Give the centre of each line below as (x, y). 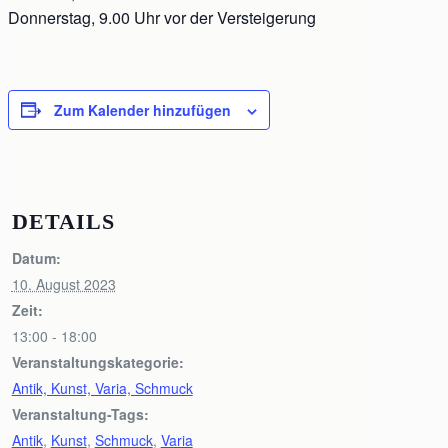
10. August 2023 (63, 283)
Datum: (36, 257)
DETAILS (63, 221)
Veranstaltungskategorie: (97, 361)
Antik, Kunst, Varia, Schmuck (102, 387)
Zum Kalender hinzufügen (142, 109)
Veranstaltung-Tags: (80, 413)
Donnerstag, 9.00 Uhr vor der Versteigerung (162, 17)
